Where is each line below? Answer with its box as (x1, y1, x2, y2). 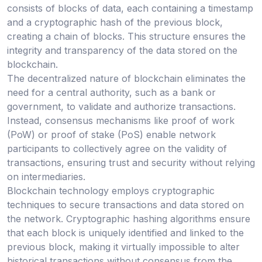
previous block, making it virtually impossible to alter (7, 240, 240, 253)
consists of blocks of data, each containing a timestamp (7, 2, 253, 14)
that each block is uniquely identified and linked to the (7, 226, 244, 239)
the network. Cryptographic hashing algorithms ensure (7, 212, 250, 225)
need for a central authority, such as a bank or (7, 86, 216, 98)
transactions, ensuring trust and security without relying (7, 156, 255, 168)
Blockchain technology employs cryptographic (7, 184, 215, 196)
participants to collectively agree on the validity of (7, 142, 227, 154)
